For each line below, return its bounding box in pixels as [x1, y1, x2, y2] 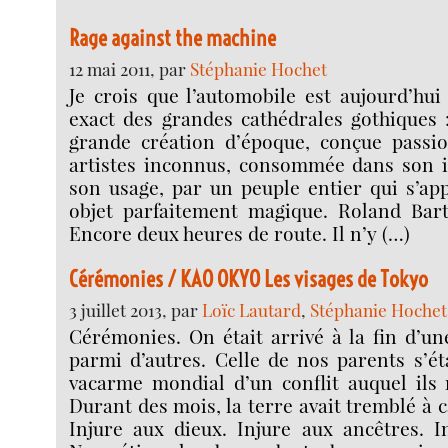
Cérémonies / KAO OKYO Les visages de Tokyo [69, 264, 429, 293]
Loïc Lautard [202, 297, 302, 321]
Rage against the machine [69, 24, 277, 53]
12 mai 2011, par [69, 57, 191, 81]
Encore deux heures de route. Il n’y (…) [69, 220, 411, 247]
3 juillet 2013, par [69, 297, 203, 321]
